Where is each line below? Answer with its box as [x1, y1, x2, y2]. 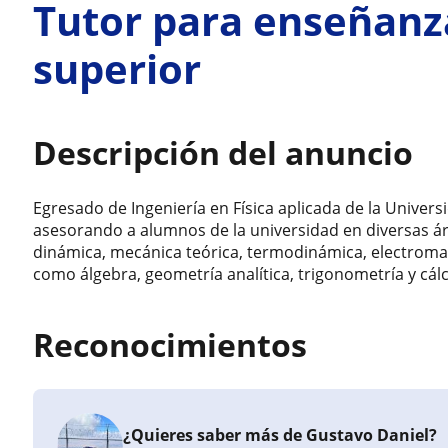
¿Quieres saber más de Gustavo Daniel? [123, 424, 438, 446]
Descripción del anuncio [33, 131, 414, 174]
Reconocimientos [33, 323, 308, 366]
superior [33, 41, 202, 96]
